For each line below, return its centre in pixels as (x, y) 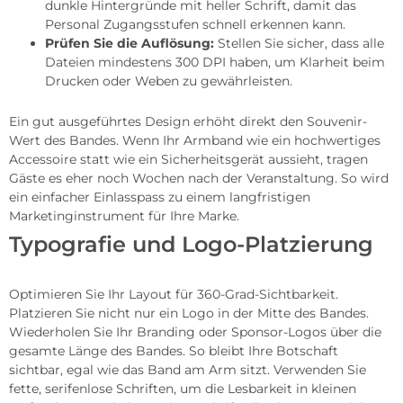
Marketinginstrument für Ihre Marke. (124, 216)
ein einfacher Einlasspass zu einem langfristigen (160, 197)
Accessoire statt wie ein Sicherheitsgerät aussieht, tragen (188, 160)
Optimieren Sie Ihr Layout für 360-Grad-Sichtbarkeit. (174, 295)
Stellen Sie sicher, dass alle (299, 44)
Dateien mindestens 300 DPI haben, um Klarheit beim (215, 63)
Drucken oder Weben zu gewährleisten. (169, 81)
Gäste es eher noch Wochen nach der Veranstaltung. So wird (199, 179)
